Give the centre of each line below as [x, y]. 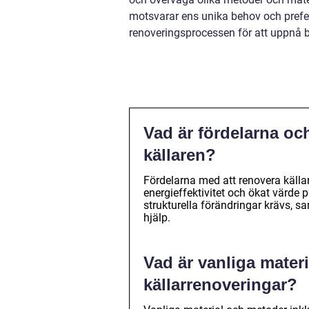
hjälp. [157, 217]
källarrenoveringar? [220, 284]
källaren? [180, 154]
